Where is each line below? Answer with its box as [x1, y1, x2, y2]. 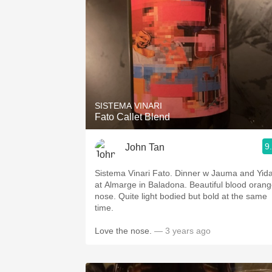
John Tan [125, 141, 165, 152]
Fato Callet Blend [95, 112, 170, 122]
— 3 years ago [154, 226, 211, 236]
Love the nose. [95, 226, 154, 236]
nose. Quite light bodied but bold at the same [95, 191, 267, 201]
